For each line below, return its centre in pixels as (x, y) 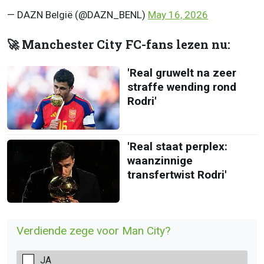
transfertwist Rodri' (177, 174)
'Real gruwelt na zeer (181, 73)
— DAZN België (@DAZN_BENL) (77, 15)
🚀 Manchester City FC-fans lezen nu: (119, 45)
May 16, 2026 (178, 15)
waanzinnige (160, 160)
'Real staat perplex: (177, 146)
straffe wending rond (181, 87)
